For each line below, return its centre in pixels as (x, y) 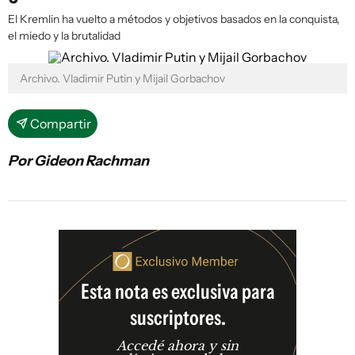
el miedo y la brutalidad (64, 36)
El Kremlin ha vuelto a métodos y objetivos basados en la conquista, (174, 19)
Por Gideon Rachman (78, 161)
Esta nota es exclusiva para (177, 292)
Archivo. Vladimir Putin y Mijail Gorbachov (122, 78)
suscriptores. (177, 318)
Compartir (61, 124)
